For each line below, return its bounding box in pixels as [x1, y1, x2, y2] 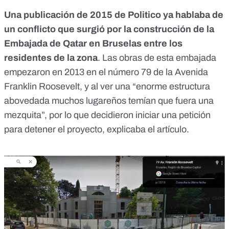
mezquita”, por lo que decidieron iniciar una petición [4, 110, 211, 121]
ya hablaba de [163, 10, 223, 20]
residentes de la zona [4, 53, 98, 63]
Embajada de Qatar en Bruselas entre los [4, 38, 182, 49]
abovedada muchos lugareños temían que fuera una [4, 96, 214, 106]
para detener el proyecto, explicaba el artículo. [4, 124, 189, 135]
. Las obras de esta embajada [98, 53, 216, 63]
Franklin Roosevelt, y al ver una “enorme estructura [4, 81, 210, 92]
